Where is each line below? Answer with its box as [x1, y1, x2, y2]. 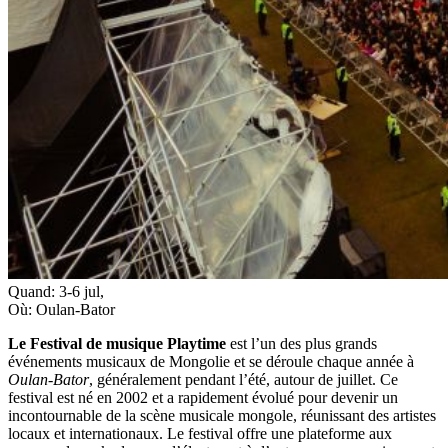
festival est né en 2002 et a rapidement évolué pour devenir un [8, 388, 398, 406]
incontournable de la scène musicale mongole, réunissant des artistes [8, 406, 436, 424]
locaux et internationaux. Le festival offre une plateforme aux [8, 424, 392, 442]
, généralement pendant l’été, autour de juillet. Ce [89, 370, 398, 388]
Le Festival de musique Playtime [8, 334, 226, 352]
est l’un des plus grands [226, 334, 377, 352]
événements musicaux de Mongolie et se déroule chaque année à [8, 352, 414, 370]
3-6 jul [59, 282, 100, 300]
